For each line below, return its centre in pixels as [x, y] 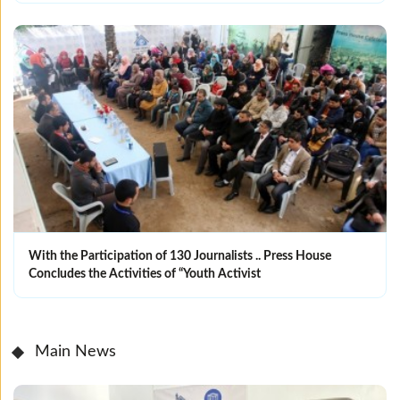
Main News [75, 352]
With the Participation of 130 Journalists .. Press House [180, 257]
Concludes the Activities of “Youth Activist [145, 275]
